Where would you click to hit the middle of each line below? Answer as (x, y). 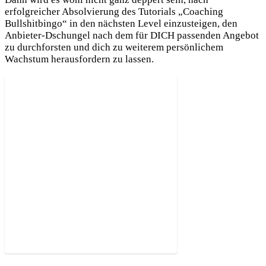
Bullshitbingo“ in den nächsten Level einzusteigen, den (121, 24)
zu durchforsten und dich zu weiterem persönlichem (114, 47)
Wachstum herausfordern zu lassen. (79, 59)
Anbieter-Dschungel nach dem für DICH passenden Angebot (132, 36)
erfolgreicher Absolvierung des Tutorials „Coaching (114, 12)
